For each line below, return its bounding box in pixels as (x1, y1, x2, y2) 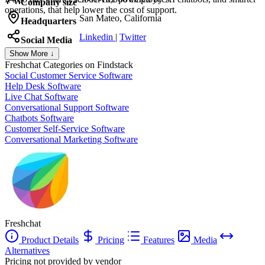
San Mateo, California (79, 12, 161, 23)
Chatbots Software (5, 112, 74, 123)
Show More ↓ (9, 49, 54, 58)
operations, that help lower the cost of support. (5, 4, 177, 15)
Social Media (21, 34, 72, 45)
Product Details (19, 234, 79, 245)
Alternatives (5, 245, 50, 256)
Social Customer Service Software (5, 70, 132, 80)
